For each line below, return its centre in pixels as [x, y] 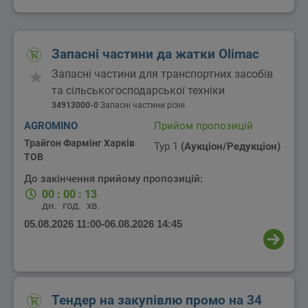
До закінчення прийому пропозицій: [113, 178]
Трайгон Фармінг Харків [79, 143]
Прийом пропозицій [203, 125]
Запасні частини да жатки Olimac [155, 54]
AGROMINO [51, 125]
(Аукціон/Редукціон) [231, 146]
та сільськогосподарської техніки [138, 90]
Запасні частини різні [142, 105]
